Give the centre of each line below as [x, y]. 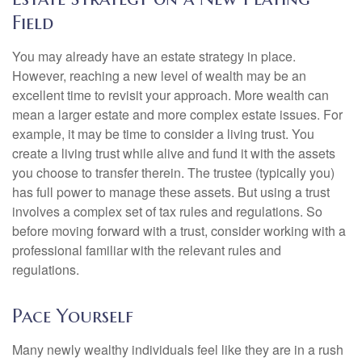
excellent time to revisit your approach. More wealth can [170, 95]
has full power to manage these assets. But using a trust [171, 192]
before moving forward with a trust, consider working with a [179, 231]
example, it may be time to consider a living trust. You [163, 134]
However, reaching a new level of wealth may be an [159, 76]
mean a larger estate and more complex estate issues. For [177, 114]
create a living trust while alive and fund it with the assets [174, 153]
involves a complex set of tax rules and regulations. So [167, 211]
